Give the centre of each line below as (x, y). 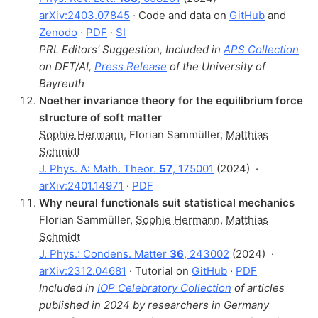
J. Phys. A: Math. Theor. (99, 168)
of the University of (216, 66)
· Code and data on (180, 15)
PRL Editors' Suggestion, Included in (131, 49)
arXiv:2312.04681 (83, 270)
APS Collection (261, 49)
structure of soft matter (100, 117)
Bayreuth (62, 83)
